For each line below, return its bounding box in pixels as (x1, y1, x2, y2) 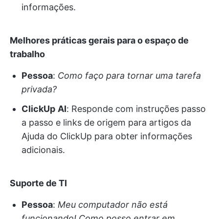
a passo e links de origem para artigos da (22, 117, 191, 128)
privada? (22, 84, 57, 94)
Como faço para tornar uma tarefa (58, 70, 201, 81)
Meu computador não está (58, 199, 168, 210)
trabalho (10, 48, 45, 59)
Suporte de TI (10, 177, 67, 188)
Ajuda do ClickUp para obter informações (22, 131, 192, 141)
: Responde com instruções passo (66, 103, 206, 114)
